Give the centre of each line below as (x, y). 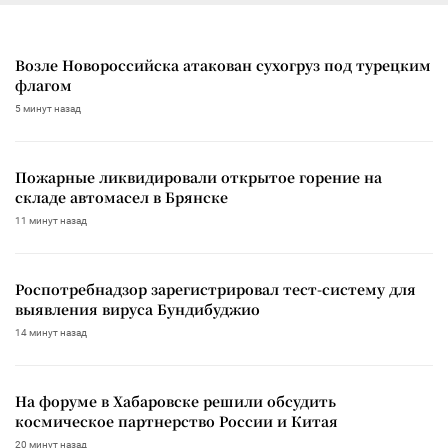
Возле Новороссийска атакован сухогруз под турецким (223, 65)
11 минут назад (51, 221)
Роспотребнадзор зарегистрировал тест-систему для (215, 289)
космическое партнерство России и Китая (176, 421)
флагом (43, 85)
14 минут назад (51, 333)
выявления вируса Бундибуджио (137, 309)
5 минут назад (48, 109)
